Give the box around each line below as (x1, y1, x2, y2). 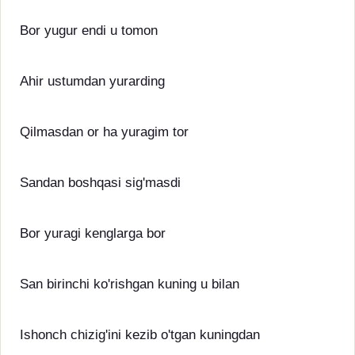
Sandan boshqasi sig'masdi (20, 175, 181, 190)
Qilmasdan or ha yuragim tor (20, 124, 189, 139)
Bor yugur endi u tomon (20, 23, 158, 38)
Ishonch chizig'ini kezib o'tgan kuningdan (20, 327, 260, 342)
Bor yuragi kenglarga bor (20, 226, 166, 241)
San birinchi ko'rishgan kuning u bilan (20, 277, 239, 292)
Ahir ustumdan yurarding (20, 74, 165, 89)
